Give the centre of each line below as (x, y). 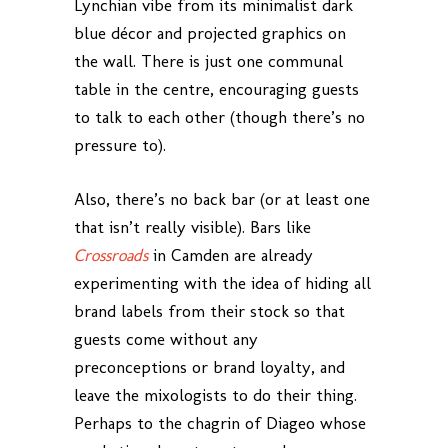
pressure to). (120, 145)
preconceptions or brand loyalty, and (209, 367)
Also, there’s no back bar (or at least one (222, 199)
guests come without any (166, 339)
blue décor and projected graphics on (210, 33)
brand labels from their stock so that (209, 311)
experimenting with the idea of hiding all (222, 283)
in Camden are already (233, 255)
